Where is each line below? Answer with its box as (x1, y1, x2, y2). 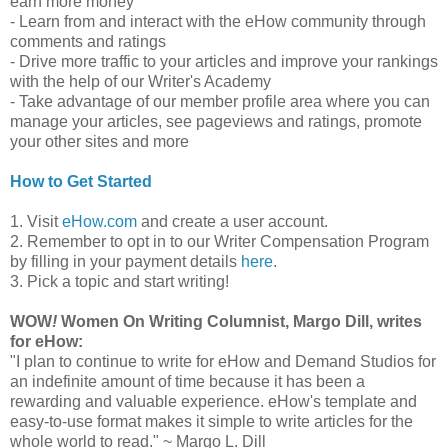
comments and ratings (10, 33, 166, 51)
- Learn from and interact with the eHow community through (10, 13, 426, 31)
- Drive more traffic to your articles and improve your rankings (10, 53, 438, 71)
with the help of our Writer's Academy (10, 73, 271, 91)
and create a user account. (137, 213, 328, 231)
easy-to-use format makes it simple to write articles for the (10, 413, 413, 431)
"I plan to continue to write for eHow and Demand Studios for (10, 353, 436, 371)
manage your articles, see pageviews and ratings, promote (10, 113, 422, 131)
